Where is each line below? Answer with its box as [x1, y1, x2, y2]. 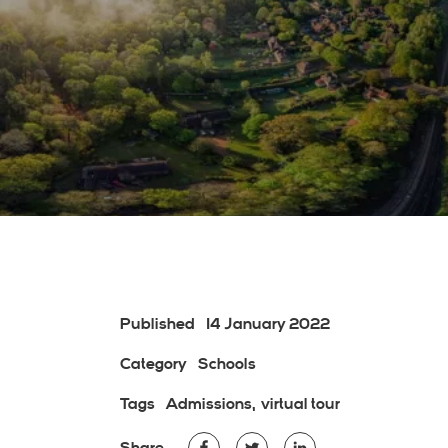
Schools [198, 354, 256, 374]
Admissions [166, 394, 252, 414]
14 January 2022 [203, 314, 330, 334]
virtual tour [261, 394, 340, 414]
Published [120, 314, 195, 334]
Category [120, 354, 187, 374]
